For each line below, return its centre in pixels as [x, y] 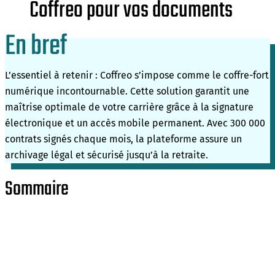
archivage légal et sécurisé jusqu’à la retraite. [107, 155]
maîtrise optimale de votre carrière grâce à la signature [129, 107]
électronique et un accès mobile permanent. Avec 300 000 [135, 123]
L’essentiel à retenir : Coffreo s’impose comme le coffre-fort [137, 76]
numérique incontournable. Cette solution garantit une [127, 91]
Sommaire [37, 190]
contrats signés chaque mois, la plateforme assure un [123, 139]
